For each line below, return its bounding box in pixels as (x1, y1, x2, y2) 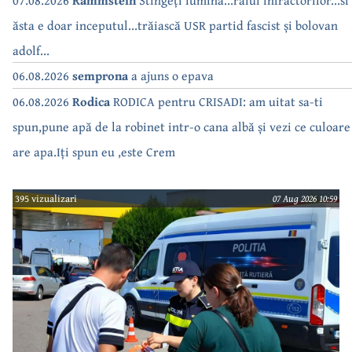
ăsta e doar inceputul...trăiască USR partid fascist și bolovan (13, 15, 338, 35)
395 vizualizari (15, 190, 78, 206)
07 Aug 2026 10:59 (272, 190, 337, 206)
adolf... (13, 40, 49, 60)
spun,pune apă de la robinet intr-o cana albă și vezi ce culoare (13, 116, 350, 136)
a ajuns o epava (128, 65, 214, 85)
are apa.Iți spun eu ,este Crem (13, 141, 175, 161)
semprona (72, 65, 128, 85)
